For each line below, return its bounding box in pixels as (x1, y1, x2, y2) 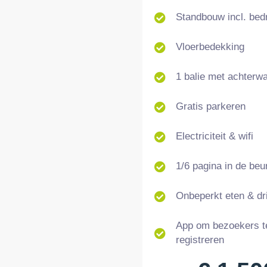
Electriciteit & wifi (175, 131, 253, 142)
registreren (175, 234, 224, 246)
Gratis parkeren (175, 101, 246, 113)
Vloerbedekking (175, 41, 244, 53)
